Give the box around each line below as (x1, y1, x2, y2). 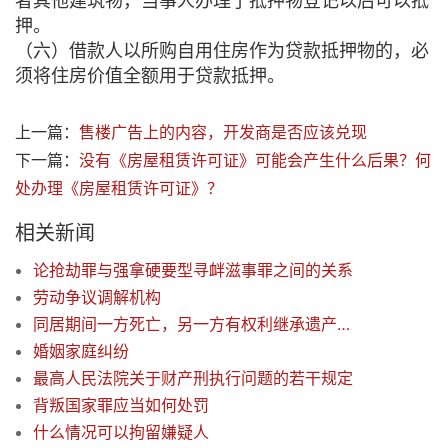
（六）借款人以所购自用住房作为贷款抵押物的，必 (15, 40, 429, 62)
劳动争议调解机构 (33, 287, 161, 308)
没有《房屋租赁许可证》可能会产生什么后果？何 (79, 150, 431, 171)
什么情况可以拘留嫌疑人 (33, 422, 209, 443)
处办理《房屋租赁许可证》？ (15, 178, 223, 199)
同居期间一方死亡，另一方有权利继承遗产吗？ (337, 314, 350, 335)
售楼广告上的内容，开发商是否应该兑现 (79, 122, 367, 143)
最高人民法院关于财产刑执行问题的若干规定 (33, 368, 353, 389)
